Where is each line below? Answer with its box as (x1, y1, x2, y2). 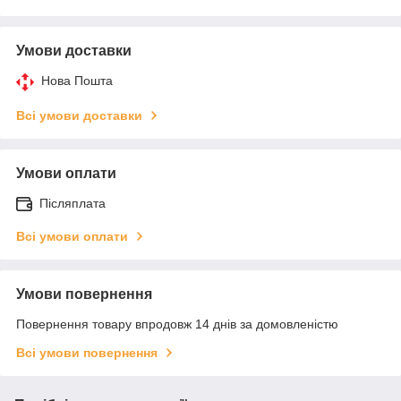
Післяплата (39, 196, 106, 211)
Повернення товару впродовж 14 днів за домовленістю (16, 317, 338, 332)
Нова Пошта (41, 73, 113, 89)
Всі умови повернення (16, 346, 158, 361)
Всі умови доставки (16, 108, 142, 124)
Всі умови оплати (16, 229, 128, 244)
